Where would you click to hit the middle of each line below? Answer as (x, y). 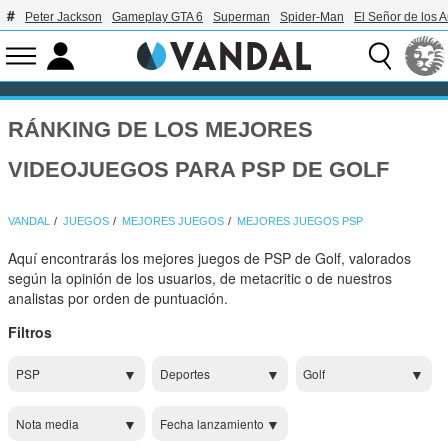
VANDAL (29, 221)
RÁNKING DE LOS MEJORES (161, 129)
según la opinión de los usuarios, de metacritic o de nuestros (200, 278)
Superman (241, 17)
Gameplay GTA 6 (157, 17)
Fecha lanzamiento (211, 423)
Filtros (30, 332)
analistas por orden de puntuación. (118, 298)
